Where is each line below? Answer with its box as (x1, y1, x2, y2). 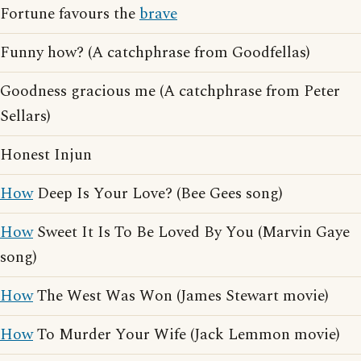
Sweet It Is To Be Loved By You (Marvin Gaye (33, 221, 350, 244)
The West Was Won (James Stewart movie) (33, 284, 329, 308)
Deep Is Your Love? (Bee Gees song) (33, 182, 283, 205)
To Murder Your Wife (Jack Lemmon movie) (33, 323, 340, 346)
